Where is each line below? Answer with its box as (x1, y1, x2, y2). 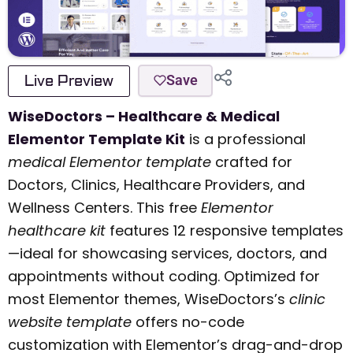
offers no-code (132, 311, 244, 332)
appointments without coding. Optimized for (8, 266, 320, 286)
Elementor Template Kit (8, 128, 185, 149)
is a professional (185, 128, 306, 149)
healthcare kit (8, 220, 106, 240)
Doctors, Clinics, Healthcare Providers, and (8, 174, 305, 195)
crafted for (211, 151, 292, 172)
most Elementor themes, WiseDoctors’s (8, 288, 289, 309)
